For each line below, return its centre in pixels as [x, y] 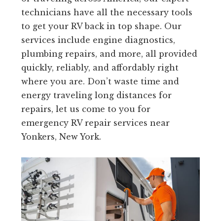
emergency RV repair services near [95, 123]
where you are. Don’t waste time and [100, 82]
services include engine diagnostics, [98, 40]
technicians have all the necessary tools [107, 13]
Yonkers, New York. [61, 137]
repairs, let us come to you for [86, 109]
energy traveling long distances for [96, 95]
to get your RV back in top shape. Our [101, 26]
